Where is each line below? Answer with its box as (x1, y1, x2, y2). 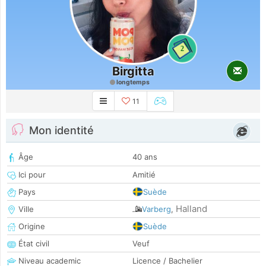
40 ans (132, 152, 157, 162)
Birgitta (112, 64, 154, 78)
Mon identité (29, 124, 94, 137)
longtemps (115, 78, 150, 86)
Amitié (132, 170, 156, 180)
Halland (176, 203, 207, 215)
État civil (16, 239, 49, 249)
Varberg (142, 204, 171, 214)
